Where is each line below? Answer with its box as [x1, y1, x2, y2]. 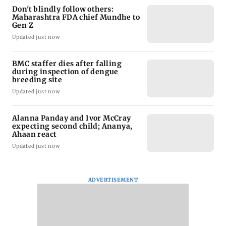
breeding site [12, 75, 63, 84]
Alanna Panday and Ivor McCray [12, 113, 131, 123]
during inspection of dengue [12, 67, 119, 76]
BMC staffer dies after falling [12, 59, 122, 68]
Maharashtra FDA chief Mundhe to [12, 12, 140, 22]
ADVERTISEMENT [88, 176, 138, 183]
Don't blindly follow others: [12, 4, 114, 14]
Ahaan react [12, 129, 57, 139]
